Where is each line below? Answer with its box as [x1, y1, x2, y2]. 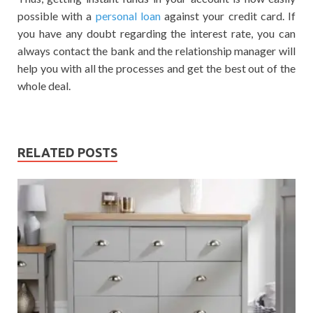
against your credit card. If [160, 8, 296, 22]
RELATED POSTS [17, 145, 117, 159]
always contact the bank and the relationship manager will [17, 43, 296, 57]
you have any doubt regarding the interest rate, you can [17, 26, 296, 40]
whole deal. [17, 78, 71, 92]
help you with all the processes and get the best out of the [17, 61, 296, 75]
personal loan [95, 8, 161, 22]
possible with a [17, 8, 96, 22]
